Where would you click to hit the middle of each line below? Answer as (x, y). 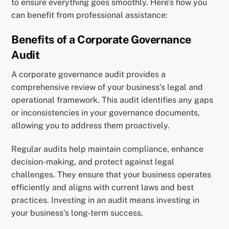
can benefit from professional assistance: (90, 15)
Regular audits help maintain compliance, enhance (108, 149)
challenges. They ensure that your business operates (111, 174)
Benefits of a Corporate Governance (101, 40)
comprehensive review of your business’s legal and (107, 87)
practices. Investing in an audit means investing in (106, 200)
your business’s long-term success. (77, 213)
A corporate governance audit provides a (89, 75)
